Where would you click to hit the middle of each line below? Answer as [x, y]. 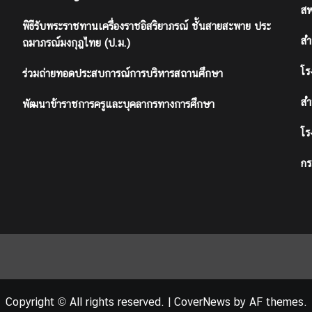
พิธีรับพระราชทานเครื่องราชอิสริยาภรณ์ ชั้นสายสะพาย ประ [146, 26]
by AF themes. [268, 302]
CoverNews [202, 302]
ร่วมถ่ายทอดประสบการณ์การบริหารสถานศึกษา [122, 74]
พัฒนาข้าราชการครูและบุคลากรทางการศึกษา [118, 104]
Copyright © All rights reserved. [86, 302]
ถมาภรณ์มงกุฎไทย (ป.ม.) [76, 43]
